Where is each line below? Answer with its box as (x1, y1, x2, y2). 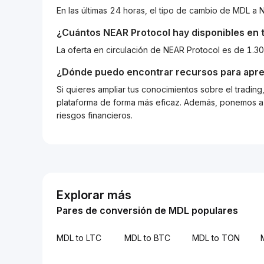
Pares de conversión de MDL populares (57, 204, 238, 216)
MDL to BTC (124, 233, 171, 243)
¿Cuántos (57, 27, 103, 38)
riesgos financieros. (57, 110, 133, 120)
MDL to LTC (57, 233, 101, 243)
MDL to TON (192, 233, 240, 243)
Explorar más (57, 188, 131, 202)
